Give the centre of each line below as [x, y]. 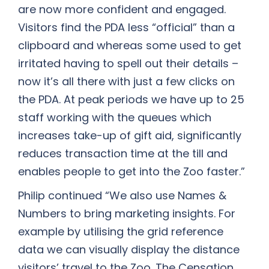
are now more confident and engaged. [122, 9]
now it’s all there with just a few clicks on [126, 81]
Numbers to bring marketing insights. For [127, 213]
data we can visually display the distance [129, 249]
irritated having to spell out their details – [128, 63]
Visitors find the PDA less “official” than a [126, 27]
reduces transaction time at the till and [123, 153]
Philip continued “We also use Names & [122, 195]
